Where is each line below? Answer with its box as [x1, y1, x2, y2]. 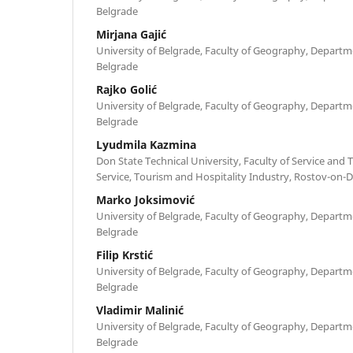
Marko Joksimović [96, 191, 195, 207]
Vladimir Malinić [96, 302, 184, 318]
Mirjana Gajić [96, 26, 166, 42]
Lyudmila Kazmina [96, 136, 196, 152]
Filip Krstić [96, 247, 153, 262]
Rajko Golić [96, 81, 157, 97]
